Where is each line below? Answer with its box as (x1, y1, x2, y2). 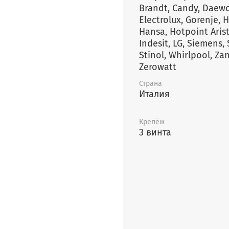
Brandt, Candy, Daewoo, (139, 3, 172, 14)
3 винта (139, 126, 171, 138)
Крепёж (139, 117, 165, 126)
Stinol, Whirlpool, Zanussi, (139, 50, 169, 61)
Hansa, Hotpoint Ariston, (139, 26, 170, 38)
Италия (139, 88, 170, 100)
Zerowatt (139, 61, 176, 73)
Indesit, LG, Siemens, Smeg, (139, 38, 173, 50)
